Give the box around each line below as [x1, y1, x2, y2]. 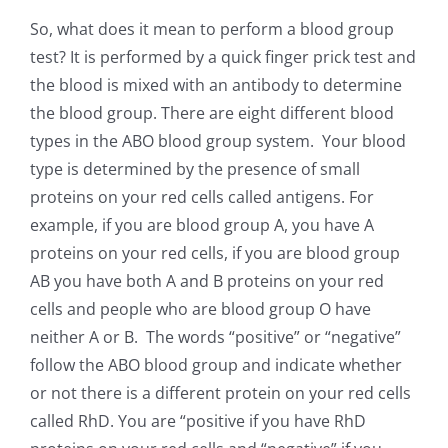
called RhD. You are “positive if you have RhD [29, 410, 366, 433]
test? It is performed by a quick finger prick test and [29, 46, 416, 69]
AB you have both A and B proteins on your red [29, 270, 384, 293]
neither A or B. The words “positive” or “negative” [29, 326, 401, 349]
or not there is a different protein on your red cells [29, 382, 411, 405]
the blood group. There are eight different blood [29, 102, 394, 125]
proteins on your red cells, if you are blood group [29, 242, 400, 265]
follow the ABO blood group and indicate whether [29, 354, 402, 377]
